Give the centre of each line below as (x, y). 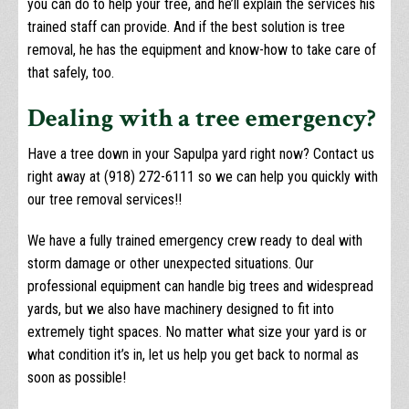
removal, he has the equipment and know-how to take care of (202, 49)
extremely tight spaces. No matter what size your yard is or (197, 332)
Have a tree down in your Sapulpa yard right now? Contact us (201, 154)
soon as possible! (77, 378)
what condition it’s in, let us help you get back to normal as (193, 355)
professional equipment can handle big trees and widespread (200, 287)
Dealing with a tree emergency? (202, 118)
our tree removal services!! (105, 200)
